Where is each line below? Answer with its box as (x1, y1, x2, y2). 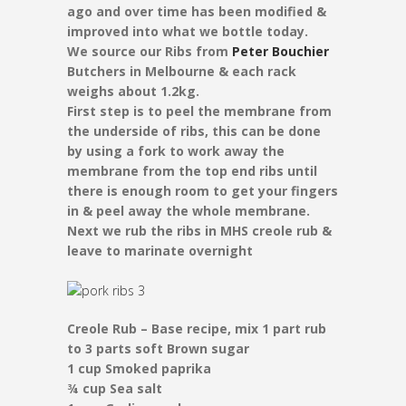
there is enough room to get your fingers (67, 182, 338, 199)
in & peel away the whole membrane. (67, 202, 310, 219)
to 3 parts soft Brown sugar (67, 340, 249, 357)
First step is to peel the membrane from (67, 102, 332, 120)
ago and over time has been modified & (67, 3, 326, 20)
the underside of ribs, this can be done (67, 122, 321, 140)
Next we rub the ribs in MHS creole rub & (67, 222, 332, 239)
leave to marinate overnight (67, 242, 253, 259)
